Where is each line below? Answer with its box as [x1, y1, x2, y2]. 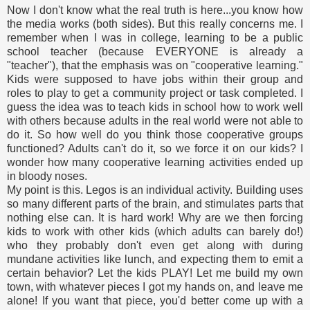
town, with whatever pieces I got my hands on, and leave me [7, 281, 303, 293]
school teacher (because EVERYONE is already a [7, 46, 303, 58]
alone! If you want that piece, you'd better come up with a [7, 295, 303, 307]
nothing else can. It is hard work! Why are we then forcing [7, 212, 303, 224]
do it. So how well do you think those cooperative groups [7, 129, 303, 141]
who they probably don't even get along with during [7, 239, 303, 252]
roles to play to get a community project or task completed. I [7, 87, 303, 100]
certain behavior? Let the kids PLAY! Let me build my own [7, 267, 303, 280]
